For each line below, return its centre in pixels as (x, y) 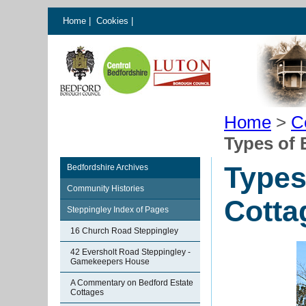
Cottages (87, 292)
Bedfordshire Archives (108, 167)
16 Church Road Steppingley (124, 231)
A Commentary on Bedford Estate (132, 283)
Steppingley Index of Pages (118, 210)
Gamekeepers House (110, 262)
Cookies (114, 21)
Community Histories (106, 189)
